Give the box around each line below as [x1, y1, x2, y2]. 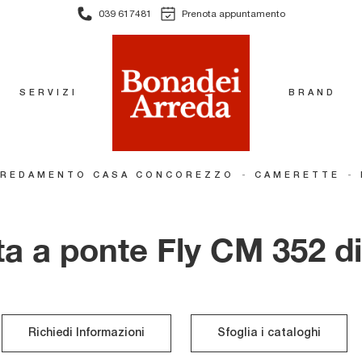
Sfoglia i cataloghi [217, 327, 321, 339]
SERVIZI [19, 88, 78, 97]
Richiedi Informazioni [28, 327, 145, 339]
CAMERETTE [255, 170, 340, 179]
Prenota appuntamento [181, 8, 285, 19]
